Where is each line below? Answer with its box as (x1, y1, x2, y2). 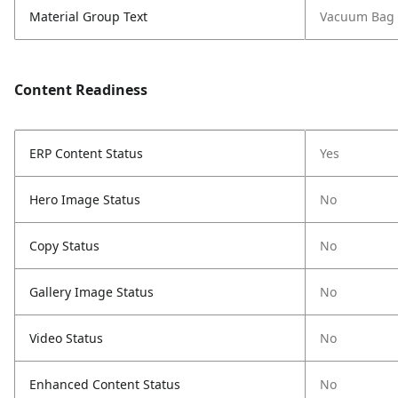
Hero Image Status (29, 191, 140, 208)
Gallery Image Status (29, 283, 154, 300)
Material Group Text (29, 8, 147, 25)
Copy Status (29, 237, 99, 254)
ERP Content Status (29, 145, 143, 162)
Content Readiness (14, 80, 147, 99)
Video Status (29, 330, 103, 346)
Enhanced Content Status (29, 376, 180, 393)
